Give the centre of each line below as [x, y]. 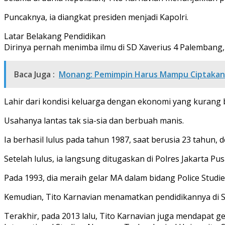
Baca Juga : [34, 74]
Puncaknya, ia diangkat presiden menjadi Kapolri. [96, 17]
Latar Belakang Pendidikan [55, 36]
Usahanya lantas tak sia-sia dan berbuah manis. [94, 120]
